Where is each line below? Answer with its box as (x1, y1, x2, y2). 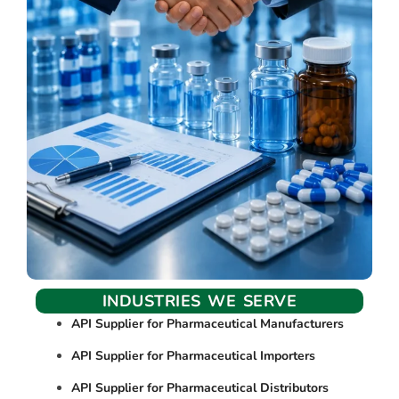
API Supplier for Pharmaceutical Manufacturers (71, 315, 344, 332)
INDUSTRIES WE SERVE (102, 290, 297, 312)
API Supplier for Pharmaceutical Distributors (71, 379, 329, 396)
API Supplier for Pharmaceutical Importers (71, 347, 315, 364)
